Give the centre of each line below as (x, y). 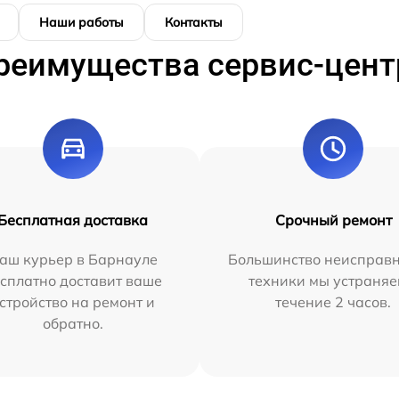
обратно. (73, 323)
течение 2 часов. (334, 301)
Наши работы (81, 22)
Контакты (194, 22)
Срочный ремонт (333, 220)
